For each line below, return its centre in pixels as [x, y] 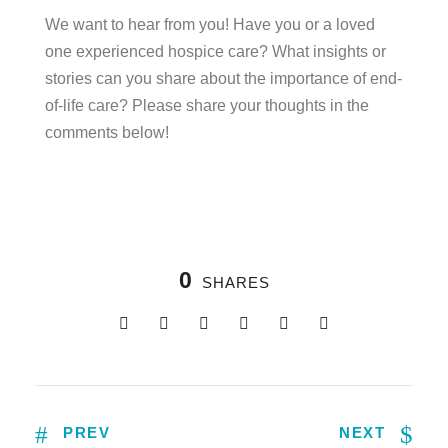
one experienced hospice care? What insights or [215, 52]
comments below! [107, 133]
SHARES [235, 283]
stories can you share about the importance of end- [223, 79]
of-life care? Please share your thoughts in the [207, 106]
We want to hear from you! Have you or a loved [210, 25]
